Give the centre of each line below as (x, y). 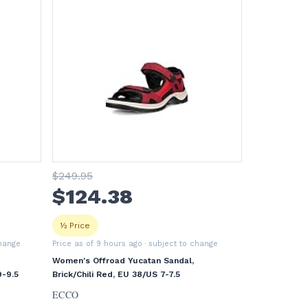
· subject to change (180, 244)
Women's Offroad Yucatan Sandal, (123, 261)
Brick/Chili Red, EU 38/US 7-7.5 (117, 274)
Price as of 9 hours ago (97, 244)
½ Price (75, 225)
